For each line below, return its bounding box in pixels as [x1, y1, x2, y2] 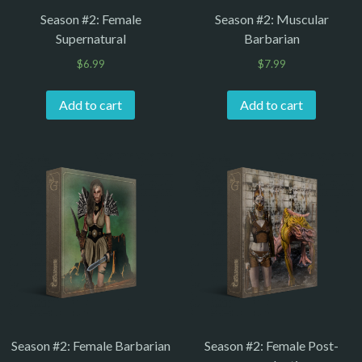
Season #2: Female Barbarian [11, 337, 170, 353]
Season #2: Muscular [214, 11, 329, 27]
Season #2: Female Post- [204, 337, 339, 353]
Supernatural [55, 31, 126, 47]
